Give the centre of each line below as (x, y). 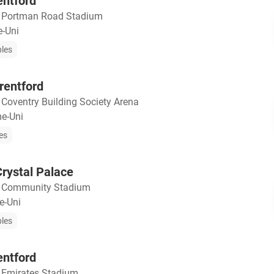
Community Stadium (46, 188)
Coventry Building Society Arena (70, 102)
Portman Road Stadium (52, 17)
